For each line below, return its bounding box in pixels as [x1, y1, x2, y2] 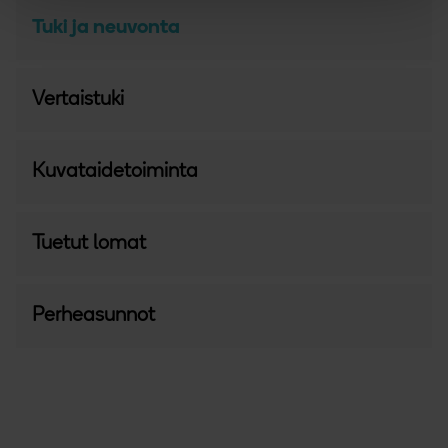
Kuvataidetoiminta [32, 161, 198, 182]
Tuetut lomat [32, 233, 146, 254]
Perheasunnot [32, 305, 155, 326]
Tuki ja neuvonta [32, 17, 180, 38]
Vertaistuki [32, 89, 124, 110]
